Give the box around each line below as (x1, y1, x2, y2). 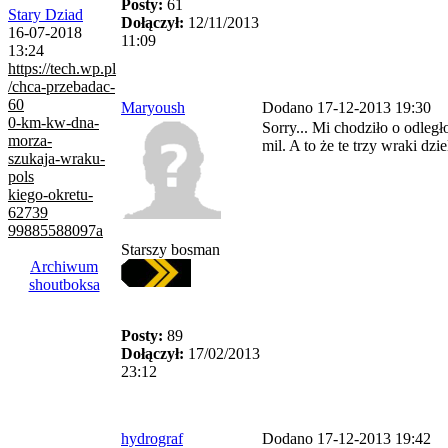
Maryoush (121, 99, 185, 116)
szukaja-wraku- (8, 150, 105, 168)
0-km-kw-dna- (8, 114, 99, 132)
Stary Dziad (8, 6, 83, 24)
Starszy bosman (121, 241, 220, 258)
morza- (8, 132, 52, 150)
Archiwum (30, 258, 98, 276)
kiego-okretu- (8, 186, 93, 204)
